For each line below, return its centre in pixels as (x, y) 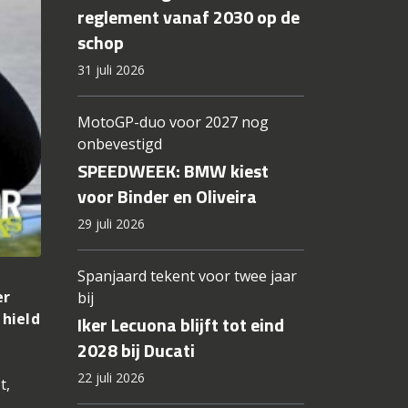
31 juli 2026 (111, 70)
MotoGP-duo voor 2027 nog (173, 122)
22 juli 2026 (111, 378)
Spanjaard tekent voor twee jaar (187, 276)
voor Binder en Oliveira (167, 197)
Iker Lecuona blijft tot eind (180, 325)
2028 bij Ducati (136, 351)
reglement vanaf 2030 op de (188, 17)
